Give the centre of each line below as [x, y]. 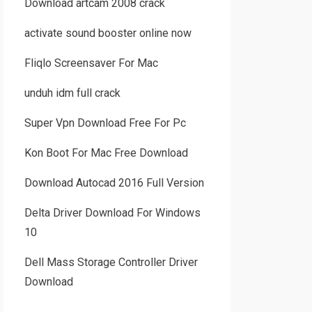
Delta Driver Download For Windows [112, 213]
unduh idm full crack [72, 93]
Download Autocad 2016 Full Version [114, 183]
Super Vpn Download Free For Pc [105, 123]
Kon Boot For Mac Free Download [106, 153]
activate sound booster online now [108, 33]
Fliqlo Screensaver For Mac [91, 63]
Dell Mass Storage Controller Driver [111, 262]
